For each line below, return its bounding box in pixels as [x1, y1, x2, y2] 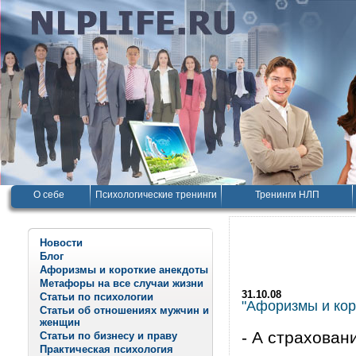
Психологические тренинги [95, 189, 217, 200]
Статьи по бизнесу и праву [40, 330, 177, 342]
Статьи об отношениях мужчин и [40, 304, 209, 316]
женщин [40, 316, 80, 328]
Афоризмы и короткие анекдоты [40, 264, 208, 276]
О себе [33, 189, 64, 200]
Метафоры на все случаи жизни [40, 277, 203, 289]
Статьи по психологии [40, 291, 153, 303]
